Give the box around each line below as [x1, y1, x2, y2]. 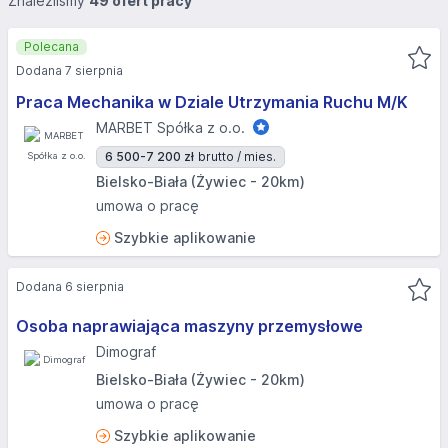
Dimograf [96, 343, 156, 360]
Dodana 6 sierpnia [16, 279, 124, 294]
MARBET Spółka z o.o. [96, 119, 245, 136]
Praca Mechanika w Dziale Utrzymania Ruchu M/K [16, 92, 408, 112]
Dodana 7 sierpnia [16, 63, 123, 78]
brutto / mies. [198, 149, 276, 164]
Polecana [24, 39, 79, 54]
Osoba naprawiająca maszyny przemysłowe [16, 316, 363, 336]
